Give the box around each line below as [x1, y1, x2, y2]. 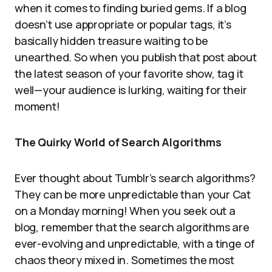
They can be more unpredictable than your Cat [15, 187, 251, 202]
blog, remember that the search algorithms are [15, 220, 250, 234]
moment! [15, 99, 60, 114]
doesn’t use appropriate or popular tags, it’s [15, 17, 231, 32]
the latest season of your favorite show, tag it [15, 66, 243, 81]
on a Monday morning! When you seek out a [15, 203, 236, 218]
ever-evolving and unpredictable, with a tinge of [15, 236, 255, 251]
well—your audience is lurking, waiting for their [15, 83, 247, 97]
